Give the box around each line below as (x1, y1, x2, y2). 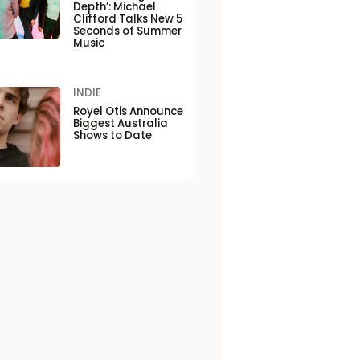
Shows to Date (72, 128, 152, 143)
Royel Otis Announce (72, 104, 183, 119)
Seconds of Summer (72, 23, 182, 39)
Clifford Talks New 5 (72, 11, 182, 27)
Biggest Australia (72, 116, 168, 131)
